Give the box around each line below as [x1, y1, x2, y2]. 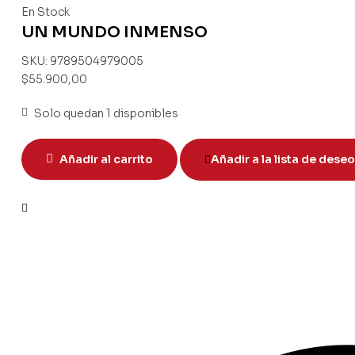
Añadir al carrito [59, 151, 153, 166]
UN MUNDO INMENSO [21, 22, 208, 43]
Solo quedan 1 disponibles [33, 105, 178, 120]
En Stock [21, 5, 70, 20]
